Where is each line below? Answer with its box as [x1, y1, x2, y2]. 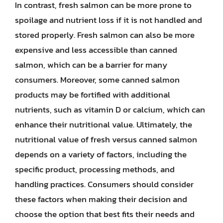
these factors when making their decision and [15, 192, 187, 206]
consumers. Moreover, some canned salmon [15, 73, 180, 86]
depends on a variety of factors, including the [15, 147, 187, 161]
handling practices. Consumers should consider [15, 177, 194, 191]
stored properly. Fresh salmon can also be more [15, 28, 195, 41]
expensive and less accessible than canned [15, 43, 177, 56]
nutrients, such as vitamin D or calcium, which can [15, 103, 205, 116]
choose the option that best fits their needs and [15, 207, 195, 221]
